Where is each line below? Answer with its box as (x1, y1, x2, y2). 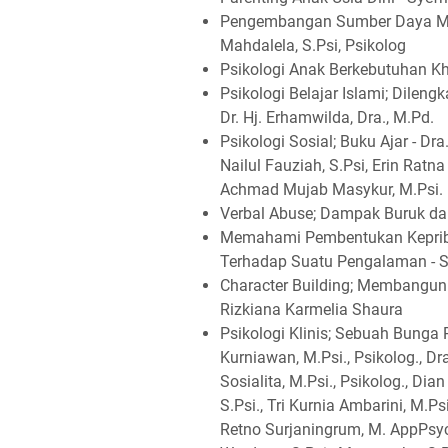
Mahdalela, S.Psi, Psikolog (220, 36, 406, 55)
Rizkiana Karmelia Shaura (220, 300, 403, 319)
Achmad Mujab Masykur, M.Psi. (220, 180, 443, 199)
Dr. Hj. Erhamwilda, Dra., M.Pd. (220, 108, 434, 127)
